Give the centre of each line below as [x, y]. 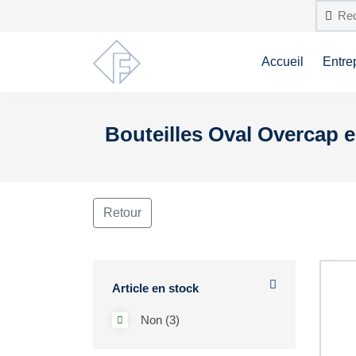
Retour [122, 213]
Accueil [282, 62]
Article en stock [155, 288]
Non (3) [160, 320]
